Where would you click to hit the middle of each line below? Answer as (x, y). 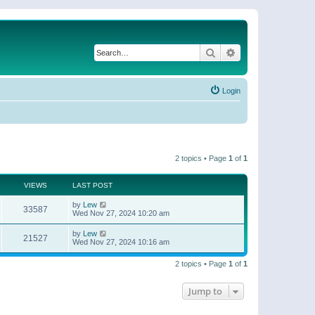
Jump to (205, 291)
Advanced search (273, 52)
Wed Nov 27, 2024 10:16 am (121, 242)
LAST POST (92, 185)
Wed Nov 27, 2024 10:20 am (121, 213)
